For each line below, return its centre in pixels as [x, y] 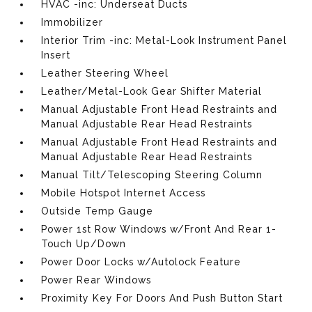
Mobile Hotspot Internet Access [124, 193]
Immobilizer [72, 22]
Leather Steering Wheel [105, 73]
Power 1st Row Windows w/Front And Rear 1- [159, 229]
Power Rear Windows [96, 280]
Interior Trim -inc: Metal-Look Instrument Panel [164, 40]
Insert [56, 55]
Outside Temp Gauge [97, 211]
